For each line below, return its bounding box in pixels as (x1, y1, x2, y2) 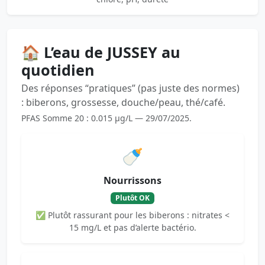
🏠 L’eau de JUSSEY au (21, 41, 180, 62)
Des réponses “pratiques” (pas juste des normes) (21, 81, 240, 95)
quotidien (21, 59, 95, 80)
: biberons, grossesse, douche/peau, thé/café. (21, 95, 225, 109)
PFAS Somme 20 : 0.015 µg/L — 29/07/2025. (21, 112, 192, 124)
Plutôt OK (115, 192, 150, 203)
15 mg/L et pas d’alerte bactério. (69, 222, 196, 234)
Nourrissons (104, 173, 161, 187)
